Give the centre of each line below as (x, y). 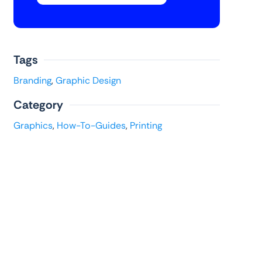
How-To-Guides (91, 126)
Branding (32, 81)
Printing (146, 126)
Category (38, 105)
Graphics (33, 126)
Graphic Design (88, 81)
